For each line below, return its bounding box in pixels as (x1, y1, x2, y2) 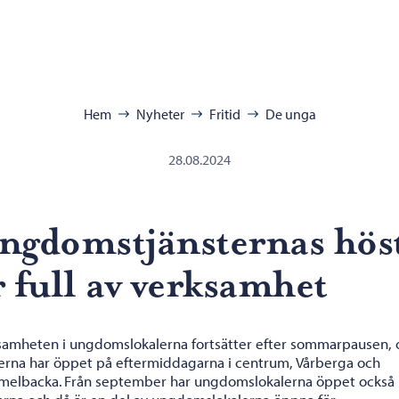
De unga (265, 105, 316, 123)
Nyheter (135, 105, 184, 123)
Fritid (208, 105, 240, 123)
